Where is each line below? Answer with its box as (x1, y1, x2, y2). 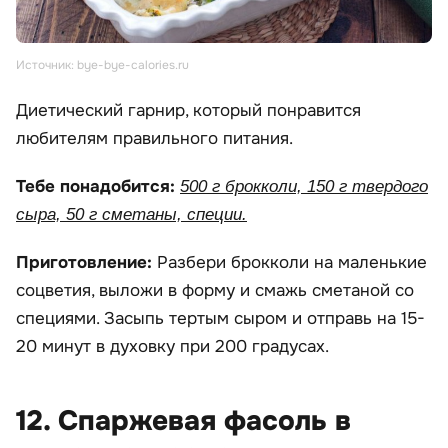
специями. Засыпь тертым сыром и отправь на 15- (16, 307, 425, 329)
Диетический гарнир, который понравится (16, 99, 361, 121)
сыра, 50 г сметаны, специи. (16, 204, 247, 224)
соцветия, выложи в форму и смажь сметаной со (16, 279, 414, 301)
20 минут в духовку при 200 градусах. (16, 335, 329, 357)
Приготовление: (16, 251, 157, 273)
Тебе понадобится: (16, 175, 180, 197)
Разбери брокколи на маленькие (157, 251, 427, 273)
